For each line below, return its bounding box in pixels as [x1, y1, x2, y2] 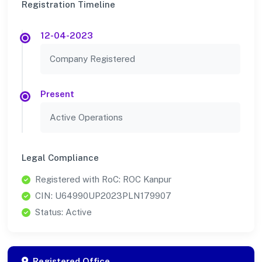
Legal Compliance [22, 153, 99, 163]
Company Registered [50, 54, 135, 64]
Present [40, 89, 74, 99]
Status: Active [35, 207, 92, 218]
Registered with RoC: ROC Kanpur [35, 174, 171, 185]
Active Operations [50, 112, 123, 123]
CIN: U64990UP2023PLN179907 [35, 191, 171, 201]
